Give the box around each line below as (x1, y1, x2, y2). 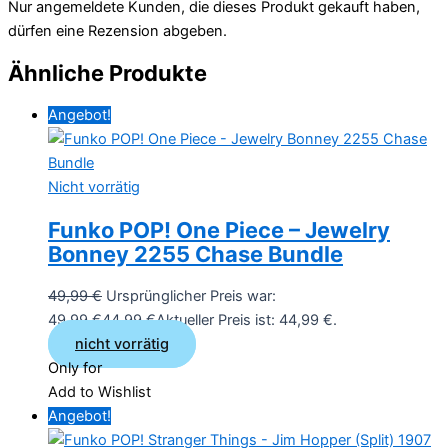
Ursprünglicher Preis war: (106, 286, 276, 305)
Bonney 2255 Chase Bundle (48, 240, 343, 267)
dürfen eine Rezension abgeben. (8, 22, 227, 41)
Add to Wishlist (48, 382, 151, 401)
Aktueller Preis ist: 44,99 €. (156, 310, 337, 329)
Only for (48, 358, 102, 377)
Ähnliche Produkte (8, 60, 207, 87)
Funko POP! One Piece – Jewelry (48, 216, 390, 243)
